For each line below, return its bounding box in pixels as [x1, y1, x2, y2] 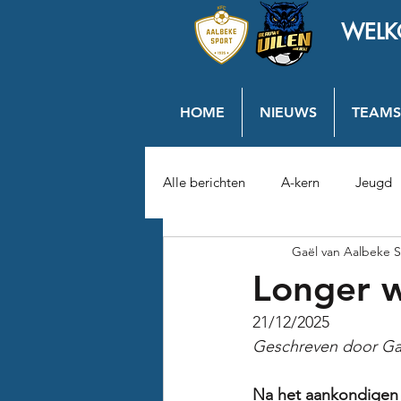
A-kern [281, 174, 320, 191]
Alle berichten [163, 174, 245, 191]
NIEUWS [260, 104, 317, 121]
